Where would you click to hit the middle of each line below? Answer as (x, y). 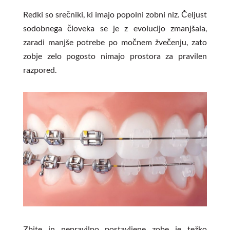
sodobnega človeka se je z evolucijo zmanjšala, (115, 28)
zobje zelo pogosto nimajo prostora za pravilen (115, 56)
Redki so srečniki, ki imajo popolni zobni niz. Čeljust (115, 14)
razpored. (40, 70)
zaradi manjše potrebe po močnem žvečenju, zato (115, 42)
